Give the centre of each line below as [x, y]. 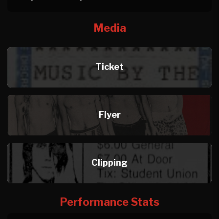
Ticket [109, 66]
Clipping [109, 163]
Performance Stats [109, 202]
